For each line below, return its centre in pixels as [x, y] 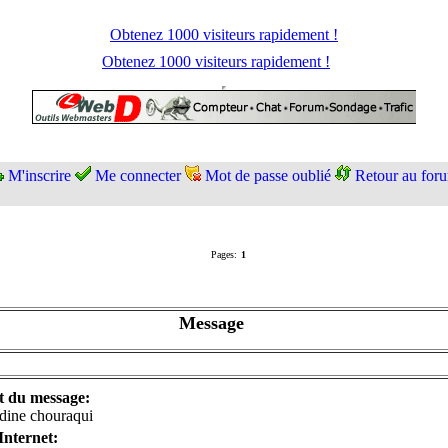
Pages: [223, 254]
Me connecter [138, 175]
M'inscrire [39, 175]
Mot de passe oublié [268, 175]
